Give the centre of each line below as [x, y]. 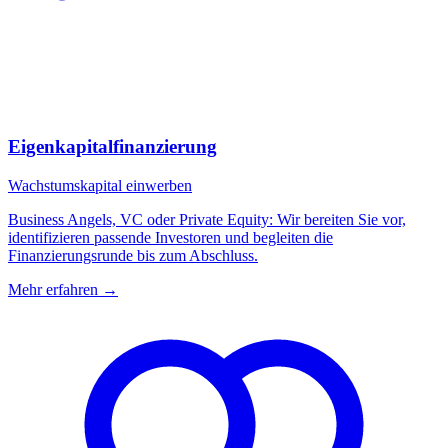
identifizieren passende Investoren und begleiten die [170, 237]
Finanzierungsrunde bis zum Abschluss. [133, 255]
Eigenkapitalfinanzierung [112, 146]
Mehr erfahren [53, 289]
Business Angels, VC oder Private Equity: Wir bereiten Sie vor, [207, 219]
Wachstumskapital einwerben [100, 185]
